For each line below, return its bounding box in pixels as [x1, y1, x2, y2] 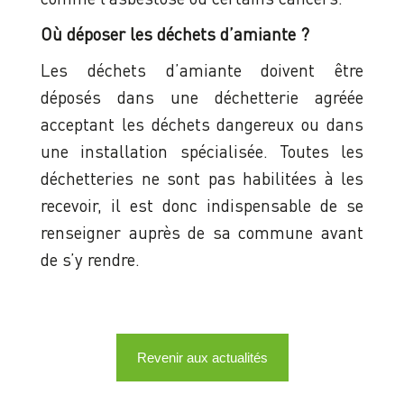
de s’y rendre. [41, 249, 140, 271]
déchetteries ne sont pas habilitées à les [41, 168, 363, 189]
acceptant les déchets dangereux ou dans [41, 114, 363, 135]
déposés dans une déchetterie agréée [41, 87, 363, 108]
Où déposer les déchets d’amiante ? [41, 23, 309, 45]
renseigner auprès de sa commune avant [41, 222, 363, 243]
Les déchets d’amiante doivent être [41, 60, 363, 81]
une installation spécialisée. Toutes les [41, 141, 363, 162]
